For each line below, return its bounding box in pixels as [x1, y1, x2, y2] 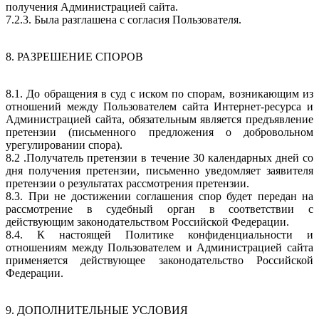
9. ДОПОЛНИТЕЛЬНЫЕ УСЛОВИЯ [6, 303, 188, 316]
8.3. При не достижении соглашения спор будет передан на [6, 189, 313, 202]
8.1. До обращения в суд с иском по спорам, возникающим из [6, 87, 313, 100]
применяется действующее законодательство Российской [6, 253, 313, 266]
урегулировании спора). [6, 138, 125, 151]
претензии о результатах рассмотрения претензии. [6, 177, 252, 189]
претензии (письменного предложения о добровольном [6, 125, 313, 138]
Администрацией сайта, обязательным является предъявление [6, 113, 313, 125]
